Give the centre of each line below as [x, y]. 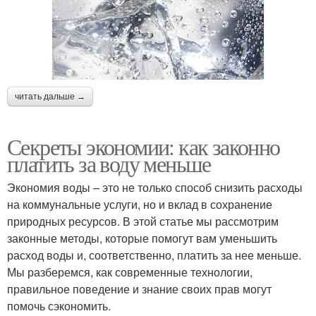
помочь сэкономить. [59, 305]
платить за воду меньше [109, 163]
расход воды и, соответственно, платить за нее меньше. [154, 255]
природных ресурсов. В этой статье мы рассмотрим [143, 221]
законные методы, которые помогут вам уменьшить [142, 238]
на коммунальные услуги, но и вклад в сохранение [140, 204]
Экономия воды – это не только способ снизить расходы [155, 187]
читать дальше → [50, 96]
